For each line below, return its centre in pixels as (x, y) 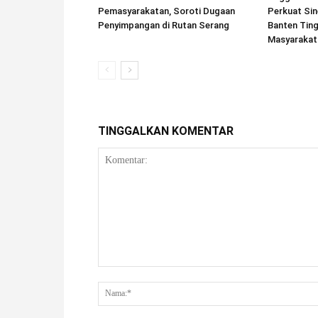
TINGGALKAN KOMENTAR (166, 131)
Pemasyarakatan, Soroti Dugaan (166, 11)
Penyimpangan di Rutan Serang (164, 25)
